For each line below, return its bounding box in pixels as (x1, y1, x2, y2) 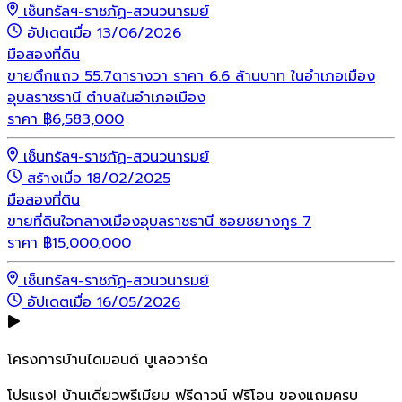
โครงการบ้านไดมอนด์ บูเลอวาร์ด (7, 349, 208, 371)
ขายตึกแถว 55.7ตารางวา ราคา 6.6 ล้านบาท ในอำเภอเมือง (7, 66, 375, 88)
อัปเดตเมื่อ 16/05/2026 (27, 292, 180, 314)
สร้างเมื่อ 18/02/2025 (27, 168, 170, 190)
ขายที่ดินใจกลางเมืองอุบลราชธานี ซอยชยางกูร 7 (7, 211, 311, 233)
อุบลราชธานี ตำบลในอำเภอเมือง (7, 87, 205, 109)
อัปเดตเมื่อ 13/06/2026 (27, 22, 181, 45)
